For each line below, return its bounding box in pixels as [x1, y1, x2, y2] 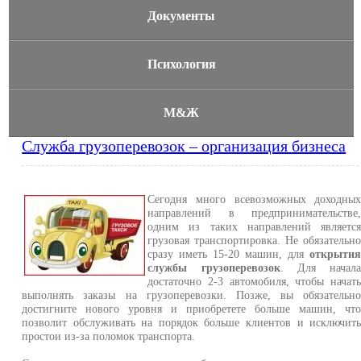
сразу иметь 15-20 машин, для [147, 247, 310, 260]
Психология [147, 57, 216, 71]
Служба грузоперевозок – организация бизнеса [22, 137, 346, 155]
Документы [147, 9, 216, 23]
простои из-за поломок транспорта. [22, 330, 196, 342]
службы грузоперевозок [147, 261, 280, 274]
